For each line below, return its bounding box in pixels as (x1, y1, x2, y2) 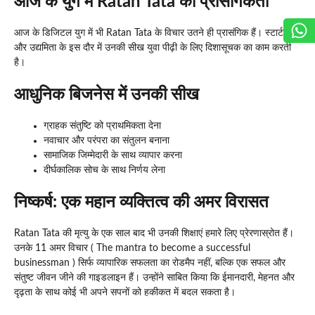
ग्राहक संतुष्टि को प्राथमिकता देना (44, 120, 161, 131)
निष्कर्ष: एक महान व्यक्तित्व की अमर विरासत (14, 193, 269, 211)
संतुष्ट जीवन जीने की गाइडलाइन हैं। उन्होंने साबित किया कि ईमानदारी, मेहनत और (14, 272, 295, 283)
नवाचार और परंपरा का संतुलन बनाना (44, 135, 169, 146)
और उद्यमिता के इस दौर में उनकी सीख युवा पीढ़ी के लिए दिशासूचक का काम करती (14, 42, 291, 53)
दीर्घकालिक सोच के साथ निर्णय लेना (44, 165, 165, 175)
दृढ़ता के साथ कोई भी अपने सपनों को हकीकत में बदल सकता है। (14, 287, 236, 297)
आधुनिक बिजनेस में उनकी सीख (14, 86, 199, 103)
